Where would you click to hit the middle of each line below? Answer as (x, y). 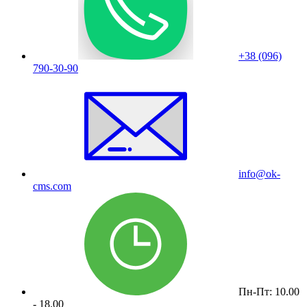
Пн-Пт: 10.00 (269, 292)
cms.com (52, 186)
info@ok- (259, 174)
